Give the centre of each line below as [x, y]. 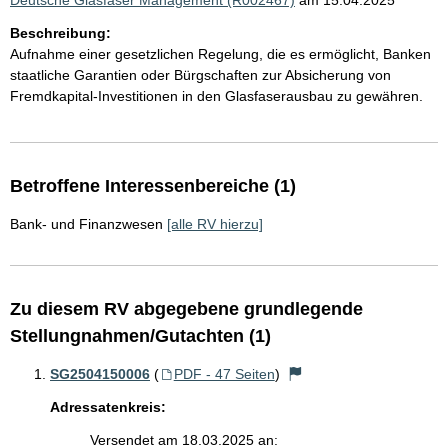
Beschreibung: [60, 33]
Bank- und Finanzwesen [86, 224]
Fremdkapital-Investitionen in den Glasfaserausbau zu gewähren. [216, 96]
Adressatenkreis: [108, 407]
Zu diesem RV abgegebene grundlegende [186, 309]
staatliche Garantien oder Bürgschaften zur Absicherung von [200, 75]
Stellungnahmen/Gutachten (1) [140, 336]
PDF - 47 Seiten [224, 374]
